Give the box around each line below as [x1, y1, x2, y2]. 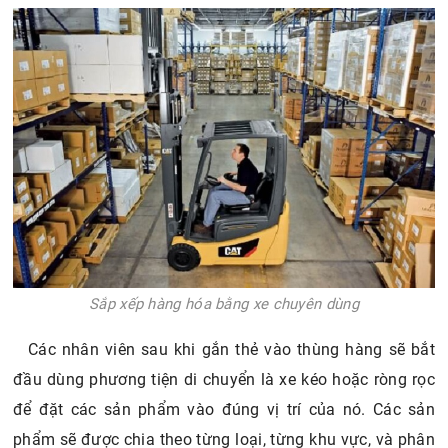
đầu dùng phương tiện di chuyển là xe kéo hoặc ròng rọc [13, 370, 435, 390]
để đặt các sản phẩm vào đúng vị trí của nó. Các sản [13, 400, 435, 420]
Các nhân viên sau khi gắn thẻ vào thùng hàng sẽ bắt [28, 340, 435, 360]
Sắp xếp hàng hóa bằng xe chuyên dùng [89, 295, 359, 314]
